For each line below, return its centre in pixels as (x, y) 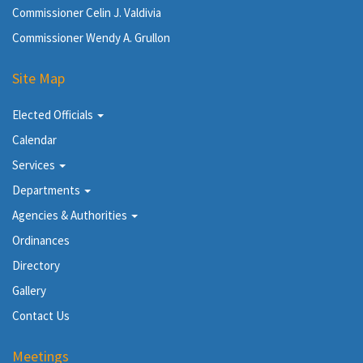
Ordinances (41, 240)
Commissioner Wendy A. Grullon (91, 38)
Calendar (34, 140)
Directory (36, 265)
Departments (47, 190)
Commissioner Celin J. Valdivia (87, 13)
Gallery (29, 290)
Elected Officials (54, 115)
